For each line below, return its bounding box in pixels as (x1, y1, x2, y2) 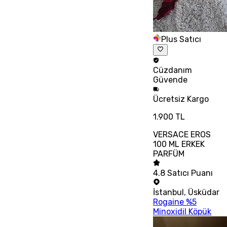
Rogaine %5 (153, 197, 197, 207)
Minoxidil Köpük (153, 206, 212, 216)
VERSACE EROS (153, 129, 211, 139)
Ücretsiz (153, 94, 187, 104)
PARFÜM (153, 148, 185, 159)
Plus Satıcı (161, 34, 202, 45)
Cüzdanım (153, 65, 193, 75)
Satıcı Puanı (167, 168, 213, 178)
